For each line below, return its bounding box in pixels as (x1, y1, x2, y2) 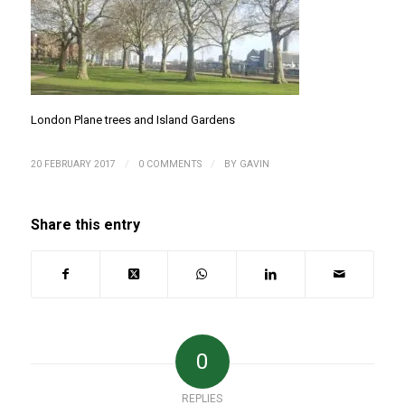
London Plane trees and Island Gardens (30, 113, 235, 127)
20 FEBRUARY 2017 (30, 158, 116, 171)
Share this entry (30, 216, 140, 234)
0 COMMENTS (137, 158, 202, 171)
